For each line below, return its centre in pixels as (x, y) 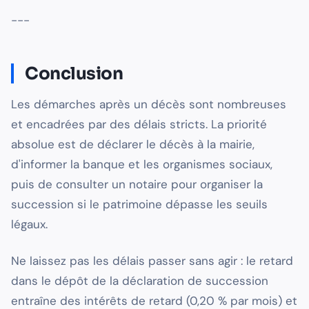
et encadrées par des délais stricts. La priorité (139, 124)
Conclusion (74, 74)
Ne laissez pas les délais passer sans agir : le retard (152, 261)
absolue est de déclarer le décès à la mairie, (133, 144)
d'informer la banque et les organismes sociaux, (142, 165)
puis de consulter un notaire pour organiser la (137, 185)
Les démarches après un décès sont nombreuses (149, 104)
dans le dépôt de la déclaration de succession (140, 281)
